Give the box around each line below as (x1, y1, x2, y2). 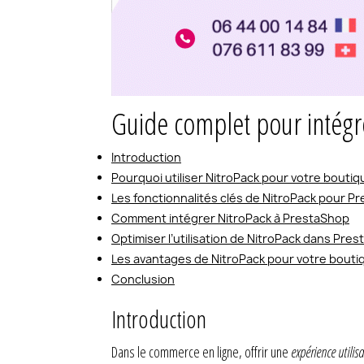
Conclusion (111, 271, 175, 287)
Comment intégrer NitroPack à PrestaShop (111, 210, 349, 226)
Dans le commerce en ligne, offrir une (111, 342, 291, 362)
